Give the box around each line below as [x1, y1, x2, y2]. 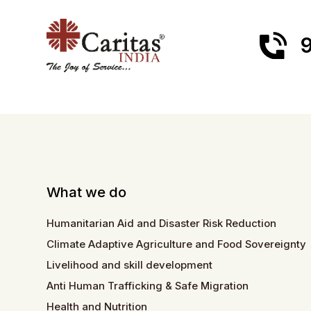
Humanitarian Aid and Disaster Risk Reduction [47, 217, 277, 230]
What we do [47, 183, 127, 201]
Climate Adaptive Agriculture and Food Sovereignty [47, 237, 307, 251]
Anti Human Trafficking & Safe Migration [47, 279, 249, 292]
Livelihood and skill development [47, 258, 213, 271]
